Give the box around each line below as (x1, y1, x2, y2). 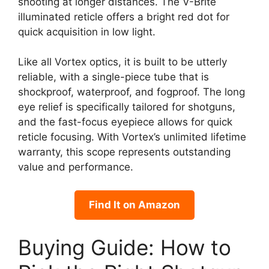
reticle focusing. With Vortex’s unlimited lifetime (18, 131, 246, 144)
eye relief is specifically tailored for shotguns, (18, 101, 235, 113)
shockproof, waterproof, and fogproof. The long (18, 86, 245, 98)
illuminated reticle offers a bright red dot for (18, 10, 229, 23)
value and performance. (18, 161, 133, 174)
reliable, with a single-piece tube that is (18, 71, 209, 83)
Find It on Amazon (89, 198, 180, 211)
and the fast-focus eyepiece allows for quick (18, 116, 232, 128)
